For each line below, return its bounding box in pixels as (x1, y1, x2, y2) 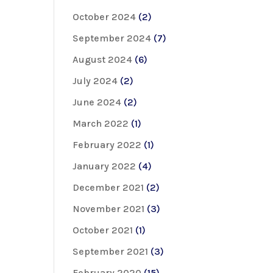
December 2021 (73, 181, 144, 193)
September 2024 (73, 32, 152, 44)
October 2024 (73, 10, 136, 23)
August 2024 (73, 53, 133, 65)
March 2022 (73, 117, 129, 129)
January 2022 (73, 160, 136, 172)
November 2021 (73, 202, 145, 214)
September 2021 (73, 245, 149, 257)
